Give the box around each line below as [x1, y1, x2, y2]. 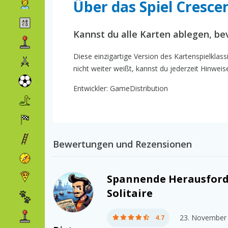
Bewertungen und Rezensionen [53, 138, 192, 151]
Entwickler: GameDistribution [73, 83, 168, 94]
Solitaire [107, 186, 153, 201]
